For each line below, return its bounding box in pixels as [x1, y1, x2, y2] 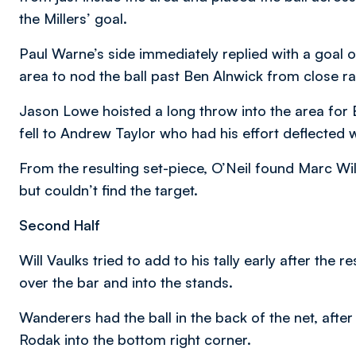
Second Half [19, 216, 100, 234]
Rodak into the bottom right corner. [19, 331, 251, 348]
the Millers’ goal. [19, 10, 127, 27]
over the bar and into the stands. [19, 273, 233, 291]
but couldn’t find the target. [19, 181, 198, 199]
